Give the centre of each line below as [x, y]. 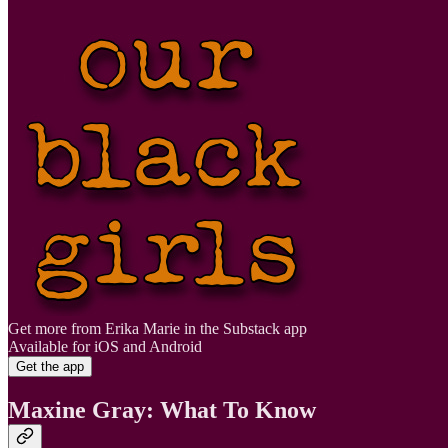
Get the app [50, 366]
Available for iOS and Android [105, 346]
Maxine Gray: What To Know [162, 409]
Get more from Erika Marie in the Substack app [157, 328]
